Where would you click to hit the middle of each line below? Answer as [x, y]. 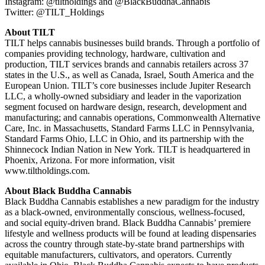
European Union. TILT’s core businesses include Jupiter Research [128, 85]
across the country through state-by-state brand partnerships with [125, 244]
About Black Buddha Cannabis [69, 190]
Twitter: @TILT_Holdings [54, 12]
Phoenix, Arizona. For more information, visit [90, 160]
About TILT [30, 32]
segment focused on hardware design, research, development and [126, 106]
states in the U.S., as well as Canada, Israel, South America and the [129, 75]
